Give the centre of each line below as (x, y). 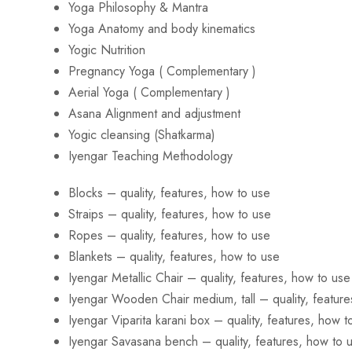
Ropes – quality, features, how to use (169, 236)
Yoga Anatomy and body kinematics (162, 29)
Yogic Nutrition (107, 50)
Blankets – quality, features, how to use (174, 257)
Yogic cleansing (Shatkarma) (142, 135)
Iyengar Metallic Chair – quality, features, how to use (209, 278)
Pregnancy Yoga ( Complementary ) (162, 71)
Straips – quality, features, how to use (170, 214)
